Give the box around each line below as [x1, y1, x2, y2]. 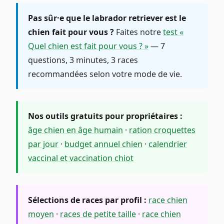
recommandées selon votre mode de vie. [28, 68, 182, 80]
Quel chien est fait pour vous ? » [28, 40, 148, 52]
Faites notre [114, 26, 163, 38]
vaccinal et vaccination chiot [28, 152, 133, 164]
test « [163, 26, 183, 38]
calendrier [148, 138, 187, 150]
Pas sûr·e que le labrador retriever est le [28, 12, 186, 24]
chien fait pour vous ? [28, 26, 114, 38]
